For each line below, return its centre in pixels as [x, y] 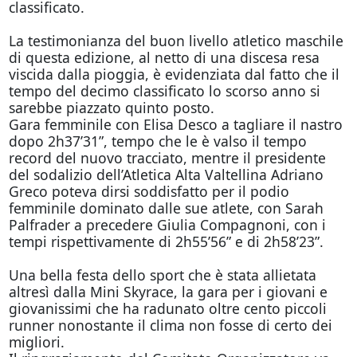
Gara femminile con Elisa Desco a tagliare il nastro [175, 124]
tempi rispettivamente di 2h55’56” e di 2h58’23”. [166, 241]
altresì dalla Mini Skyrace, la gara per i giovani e [168, 292]
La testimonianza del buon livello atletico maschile [176, 41]
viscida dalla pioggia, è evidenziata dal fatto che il [174, 74]
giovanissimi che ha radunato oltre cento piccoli [167, 308]
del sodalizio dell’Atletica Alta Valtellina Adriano [166, 175]
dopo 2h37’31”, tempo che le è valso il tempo [157, 141]
